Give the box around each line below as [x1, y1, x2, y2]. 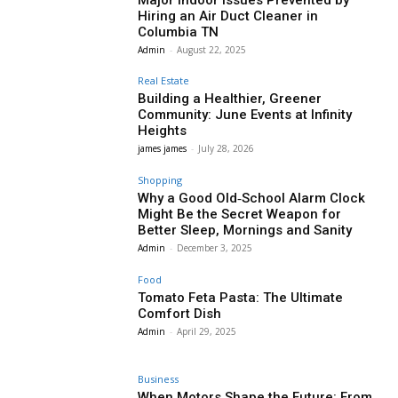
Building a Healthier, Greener [138, 91, 322, 107]
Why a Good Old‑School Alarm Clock [138, 190, 366, 207]
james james [138, 142, 187, 155]
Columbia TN [138, 23, 219, 40]
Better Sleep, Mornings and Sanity [138, 222, 353, 239]
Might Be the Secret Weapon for [138, 206, 342, 223]
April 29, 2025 [177, 324, 237, 338]
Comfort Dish [138, 305, 222, 322]
